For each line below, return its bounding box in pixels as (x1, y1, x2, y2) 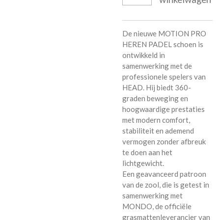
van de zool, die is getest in (122, 180, 209, 189)
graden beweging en (122, 94, 188, 103)
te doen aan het (122, 148, 172, 157)
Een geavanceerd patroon (122, 169, 206, 178)
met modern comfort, (122, 115, 190, 124)
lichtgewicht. (122, 159, 164, 167)
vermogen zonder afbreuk (122, 137, 206, 146)
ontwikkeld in (122, 51, 165, 59)
